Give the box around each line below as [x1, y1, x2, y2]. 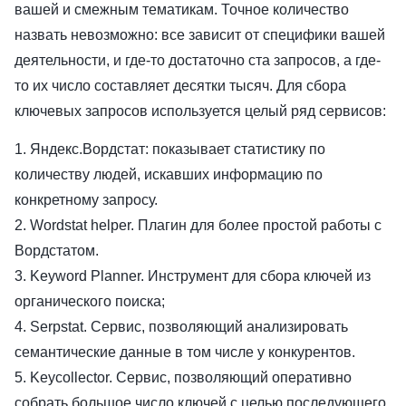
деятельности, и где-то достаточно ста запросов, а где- [14, 52, 381, 68]
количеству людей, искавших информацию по [14, 166, 323, 182]
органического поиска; [14, 293, 165, 309]
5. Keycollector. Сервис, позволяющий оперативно [14, 369, 352, 385]
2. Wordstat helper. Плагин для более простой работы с [14, 217, 382, 233]
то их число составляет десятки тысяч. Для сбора [14, 77, 346, 93]
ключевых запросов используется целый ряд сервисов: [14, 102, 386, 119]
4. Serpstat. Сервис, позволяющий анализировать [14, 318, 348, 334]
